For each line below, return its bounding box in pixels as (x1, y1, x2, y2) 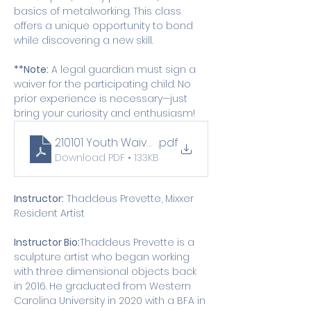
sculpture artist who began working (14, 250, 192, 264)
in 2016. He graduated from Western (14, 279, 194, 293)
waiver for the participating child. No (14, 77, 194, 91)
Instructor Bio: (14, 235, 80, 249)
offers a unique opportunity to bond (14, 19, 196, 33)
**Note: (14, 62, 49, 76)
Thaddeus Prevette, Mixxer (64, 192, 196, 205)
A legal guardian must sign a (49, 62, 199, 76)
